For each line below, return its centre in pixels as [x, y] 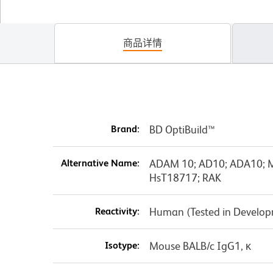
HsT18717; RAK [185, 178]
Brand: [125, 129]
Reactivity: [117, 211]
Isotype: [122, 246]
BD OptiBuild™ [182, 130]
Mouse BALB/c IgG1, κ [200, 246]
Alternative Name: [100, 163]
